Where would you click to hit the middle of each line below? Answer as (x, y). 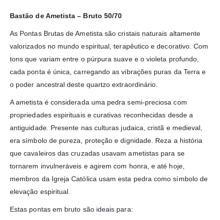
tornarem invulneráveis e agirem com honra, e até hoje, (97, 166)
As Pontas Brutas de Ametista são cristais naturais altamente (105, 33)
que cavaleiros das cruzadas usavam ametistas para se (97, 153)
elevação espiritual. (40, 191)
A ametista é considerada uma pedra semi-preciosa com (98, 102)
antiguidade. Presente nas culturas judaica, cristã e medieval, (106, 127)
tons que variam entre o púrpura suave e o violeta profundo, (105, 59)
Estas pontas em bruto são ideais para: (71, 209)
